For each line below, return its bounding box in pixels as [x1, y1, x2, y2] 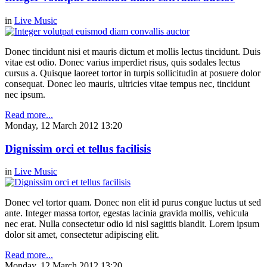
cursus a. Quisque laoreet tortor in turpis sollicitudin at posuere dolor [5, 67, 260, 78]
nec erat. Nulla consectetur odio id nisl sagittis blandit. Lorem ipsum [5, 219, 259, 229]
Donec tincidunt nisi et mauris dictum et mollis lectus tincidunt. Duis [5, 46, 260, 57]
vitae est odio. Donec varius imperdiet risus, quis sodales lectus [5, 57, 240, 67]
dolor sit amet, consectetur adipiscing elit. [5, 229, 159, 240]
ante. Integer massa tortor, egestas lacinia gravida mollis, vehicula [5, 208, 249, 219]
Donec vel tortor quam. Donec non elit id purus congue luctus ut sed [5, 197, 261, 208]
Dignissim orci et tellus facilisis [5, 142, 151, 155]
